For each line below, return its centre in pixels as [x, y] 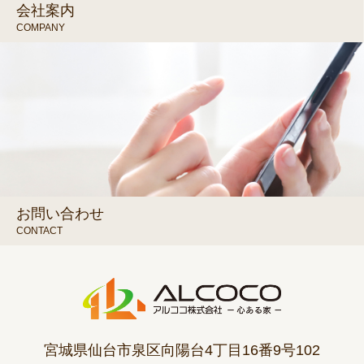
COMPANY [41, 27]
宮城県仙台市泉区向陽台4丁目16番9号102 [182, 350]
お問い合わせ [60, 213]
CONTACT [39, 230]
